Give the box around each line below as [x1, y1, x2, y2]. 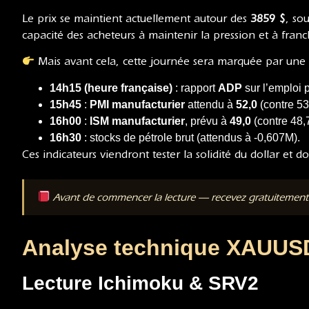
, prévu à [185, 114, 230, 127]
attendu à [185, 98, 236, 110]
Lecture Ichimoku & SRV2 [22, 272, 259, 294]
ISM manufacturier [90, 114, 185, 127]
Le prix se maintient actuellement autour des [22, 12, 250, 25]
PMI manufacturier [90, 98, 185, 110]
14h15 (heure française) [50, 81, 172, 94]
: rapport [172, 81, 218, 94]
